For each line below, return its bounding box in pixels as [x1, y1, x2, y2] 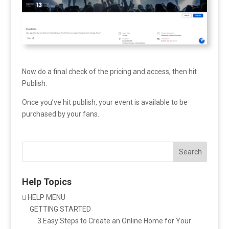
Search [178, 147, 202, 156]
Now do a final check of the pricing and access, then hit [21, 67, 197, 76]
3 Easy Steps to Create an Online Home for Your [37, 216, 191, 225]
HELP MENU [26, 193, 65, 201]
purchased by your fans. [21, 109, 99, 118]
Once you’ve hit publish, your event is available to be [21, 98, 188, 106]
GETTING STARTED [29, 204, 91, 213]
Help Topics [21, 176, 72, 187]
